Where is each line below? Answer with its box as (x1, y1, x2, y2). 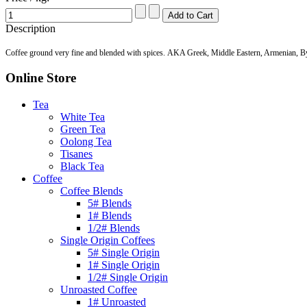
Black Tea (60, 160, 104, 173)
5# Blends (88, 197, 132, 210)
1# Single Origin (88, 259, 160, 271)
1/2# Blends (88, 222, 140, 234)
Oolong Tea (60, 136, 112, 148)
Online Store (5, 71, 76, 86)
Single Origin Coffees (60, 234, 155, 247)
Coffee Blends (60, 185, 123, 197)
